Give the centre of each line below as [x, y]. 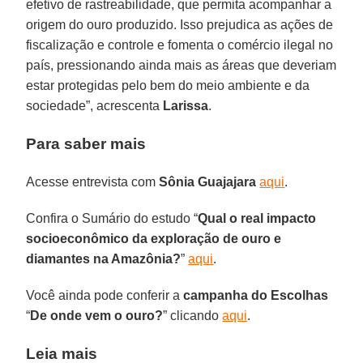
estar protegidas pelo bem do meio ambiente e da [168, 85]
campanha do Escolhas [256, 295]
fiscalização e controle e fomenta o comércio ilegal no [180, 45]
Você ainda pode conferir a [105, 295]
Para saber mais [86, 143]
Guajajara [227, 181]
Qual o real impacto [257, 218]
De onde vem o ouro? [97, 315]
